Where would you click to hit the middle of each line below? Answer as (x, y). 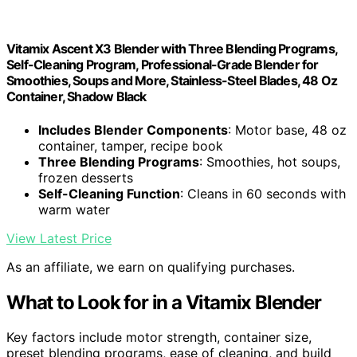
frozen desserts (86, 177)
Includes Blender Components (133, 129)
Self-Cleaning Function (109, 193)
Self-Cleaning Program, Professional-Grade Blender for (163, 65)
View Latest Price (59, 238)
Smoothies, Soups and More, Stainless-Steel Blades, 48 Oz (172, 81)
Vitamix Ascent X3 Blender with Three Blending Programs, (172, 49)
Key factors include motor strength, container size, (159, 337)
